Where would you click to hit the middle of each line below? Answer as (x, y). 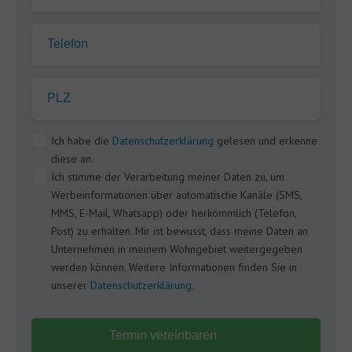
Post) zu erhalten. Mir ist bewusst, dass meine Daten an (180, 231)
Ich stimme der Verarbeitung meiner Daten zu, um (168, 177)
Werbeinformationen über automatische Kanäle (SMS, (176, 195)
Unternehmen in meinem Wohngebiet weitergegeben (177, 249)
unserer (71, 285)
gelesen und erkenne (266, 141)
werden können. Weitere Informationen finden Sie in (174, 267)
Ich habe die (82, 141)
